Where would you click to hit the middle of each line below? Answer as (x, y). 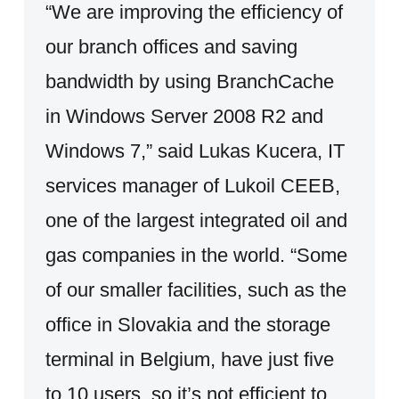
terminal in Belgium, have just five (189, 359)
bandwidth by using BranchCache (189, 81)
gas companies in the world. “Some (196, 255)
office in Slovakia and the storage (187, 324)
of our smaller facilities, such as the (195, 289)
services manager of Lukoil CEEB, (192, 185)
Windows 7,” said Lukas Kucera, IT (195, 151)
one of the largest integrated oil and (196, 220)
